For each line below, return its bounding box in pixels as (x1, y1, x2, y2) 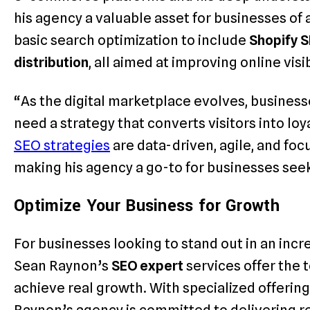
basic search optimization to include (14, 31, 249, 48)
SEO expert (111, 257, 183, 275)
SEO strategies (14, 136, 110, 154)
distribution (14, 53, 89, 71)
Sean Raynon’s (14, 257, 111, 275)
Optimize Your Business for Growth (14, 194, 280, 217)
